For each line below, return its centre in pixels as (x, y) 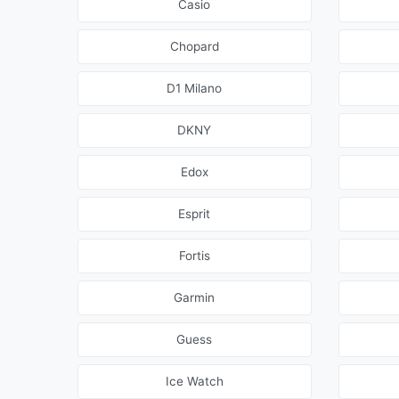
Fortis (194, 256)
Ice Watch (194, 382)
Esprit (195, 214)
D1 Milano (195, 89)
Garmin (195, 298)
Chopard (194, 47)
